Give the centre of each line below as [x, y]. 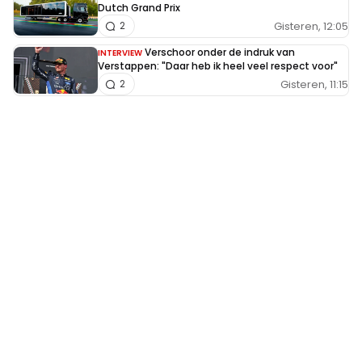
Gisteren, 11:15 [314, 84]
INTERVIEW [120, 53]
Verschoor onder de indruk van [220, 53]
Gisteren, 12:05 [311, 26]
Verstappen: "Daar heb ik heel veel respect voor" [218, 66]
